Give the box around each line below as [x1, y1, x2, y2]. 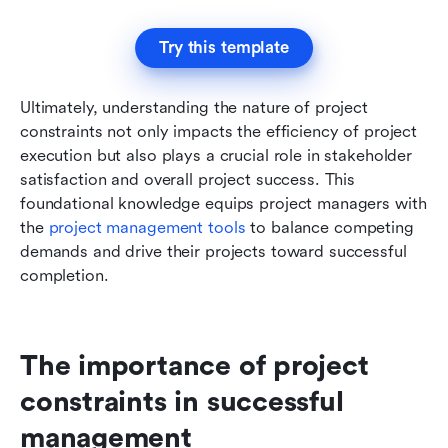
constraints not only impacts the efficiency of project [20, 121, 418, 141]
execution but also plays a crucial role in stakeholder [20, 145, 413, 165]
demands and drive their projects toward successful [20, 241, 407, 261]
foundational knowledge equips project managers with [20, 193, 427, 213]
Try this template [159, 37, 289, 57]
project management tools [48, 217, 246, 237]
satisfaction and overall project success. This [20, 169, 356, 189]
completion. [20, 265, 109, 285]
